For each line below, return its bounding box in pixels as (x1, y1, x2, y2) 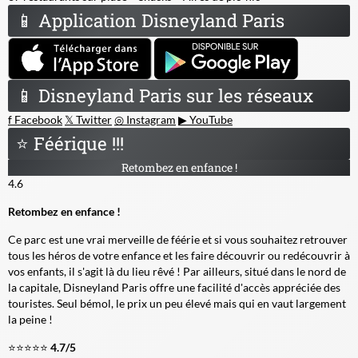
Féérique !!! (29, 131, 124, 155)
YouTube (187, 112, 233, 126)
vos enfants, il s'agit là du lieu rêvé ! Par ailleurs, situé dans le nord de (8, 264, 346, 278)
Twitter (74, 112, 112, 126)
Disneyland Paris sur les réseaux (34, 83, 313, 107)
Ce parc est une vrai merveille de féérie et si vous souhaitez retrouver (8, 232, 348, 246)
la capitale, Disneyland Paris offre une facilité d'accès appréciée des (8, 280, 340, 294)
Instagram (124, 112, 176, 126)
